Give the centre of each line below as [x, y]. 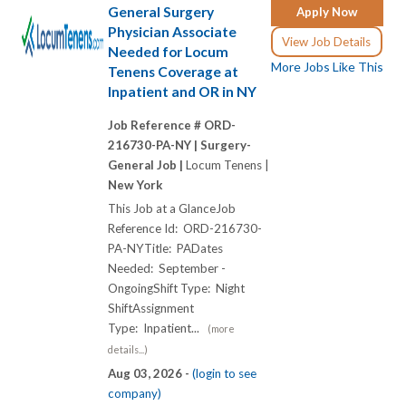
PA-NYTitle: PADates [165, 249]
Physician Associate [172, 31]
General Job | [147, 165]
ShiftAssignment [151, 309]
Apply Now [327, 11]
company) [135, 394]
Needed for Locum [168, 51]
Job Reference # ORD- [172, 126]
